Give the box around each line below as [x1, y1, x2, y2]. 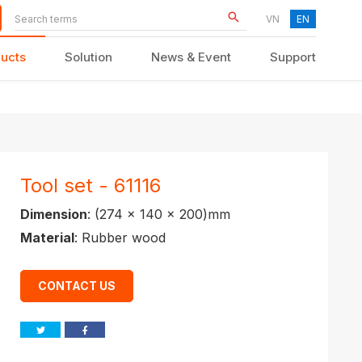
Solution [65, 48, 112, 65]
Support [270, 48, 316, 65]
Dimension [20, 206, 87, 222]
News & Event [151, 48, 231, 65]
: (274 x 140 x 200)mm [87, 206, 230, 222]
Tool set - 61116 [31, 174, 161, 197]
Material [20, 229, 74, 246]
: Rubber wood [74, 229, 166, 246]
